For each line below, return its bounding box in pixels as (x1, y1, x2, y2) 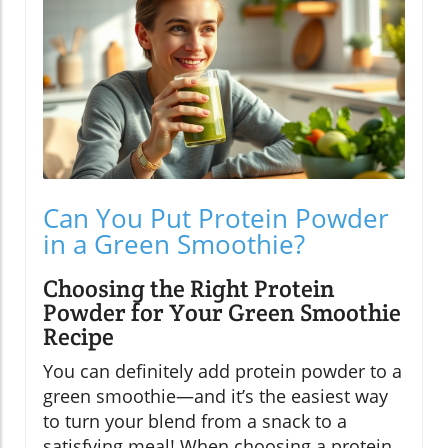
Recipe (43, 321, 114, 353)
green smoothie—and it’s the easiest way (43, 384, 388, 409)
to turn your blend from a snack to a (43, 409, 347, 434)
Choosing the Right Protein (43, 273, 335, 305)
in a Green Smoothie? (43, 226, 305, 263)
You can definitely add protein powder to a (43, 359, 402, 384)
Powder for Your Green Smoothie (43, 297, 401, 329)
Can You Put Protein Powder (43, 200, 389, 237)
